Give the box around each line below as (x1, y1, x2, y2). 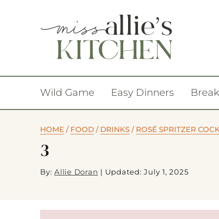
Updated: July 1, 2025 (105, 167, 189, 176)
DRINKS (100, 125, 130, 134)
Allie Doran (54, 167, 98, 176)
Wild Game (40, 87, 94, 98)
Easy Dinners (111, 87, 174, 98)
